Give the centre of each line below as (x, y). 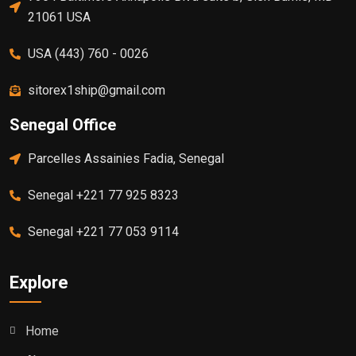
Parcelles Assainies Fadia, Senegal (126, 159)
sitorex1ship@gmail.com (96, 91)
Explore (39, 283)
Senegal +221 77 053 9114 (103, 232)
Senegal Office (63, 125)
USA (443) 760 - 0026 (88, 54)
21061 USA (59, 17)
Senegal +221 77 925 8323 (103, 195)
